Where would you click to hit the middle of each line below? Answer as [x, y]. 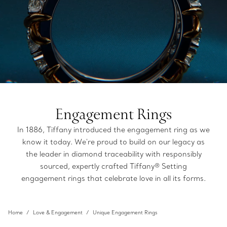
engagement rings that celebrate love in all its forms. [113, 178]
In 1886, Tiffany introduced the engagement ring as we [113, 130]
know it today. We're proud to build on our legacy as [113, 142]
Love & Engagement [58, 213]
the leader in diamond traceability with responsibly [113, 154]
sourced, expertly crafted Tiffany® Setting [113, 166]
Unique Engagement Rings [125, 213]
